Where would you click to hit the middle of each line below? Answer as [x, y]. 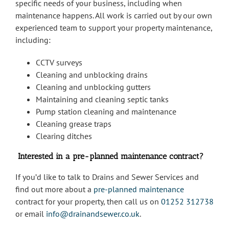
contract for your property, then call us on [88, 202]
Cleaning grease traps [74, 124]
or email [31, 214]
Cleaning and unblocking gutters [93, 87]
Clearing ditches [64, 136]
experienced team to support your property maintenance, [114, 28]
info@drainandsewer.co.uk [93, 214]
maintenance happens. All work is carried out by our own [114, 16]
